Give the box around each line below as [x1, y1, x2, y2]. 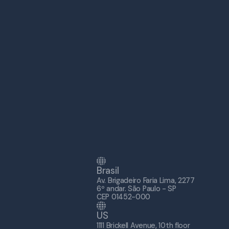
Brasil [97, 165, 119, 177]
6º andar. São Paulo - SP [97, 184, 176, 194]
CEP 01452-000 [97, 192, 151, 202]
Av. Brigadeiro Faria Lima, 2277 [97, 176, 195, 186]
